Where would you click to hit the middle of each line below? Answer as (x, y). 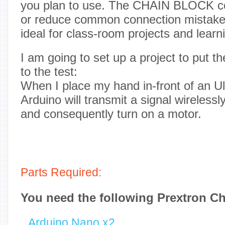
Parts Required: (61, 172)
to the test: (49, 71)
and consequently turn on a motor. (111, 114)
